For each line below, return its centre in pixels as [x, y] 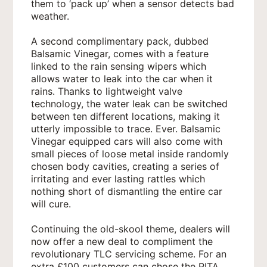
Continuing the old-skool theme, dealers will [131, 229]
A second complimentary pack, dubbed [120, 41]
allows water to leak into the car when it [122, 79]
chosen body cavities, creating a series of [125, 167]
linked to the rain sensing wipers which [119, 66]
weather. [50, 16]
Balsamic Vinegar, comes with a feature [120, 54]
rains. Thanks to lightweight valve [107, 91]
